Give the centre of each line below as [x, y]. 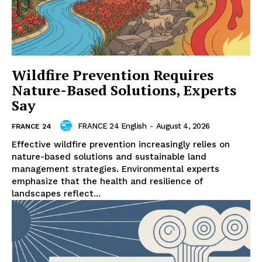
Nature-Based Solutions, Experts [124, 90]
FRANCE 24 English [112, 126]
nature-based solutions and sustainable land [109, 157]
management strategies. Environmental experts [116, 169]
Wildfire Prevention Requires [113, 75]
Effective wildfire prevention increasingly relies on [121, 145]
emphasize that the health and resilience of [107, 182]
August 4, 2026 [183, 126]
